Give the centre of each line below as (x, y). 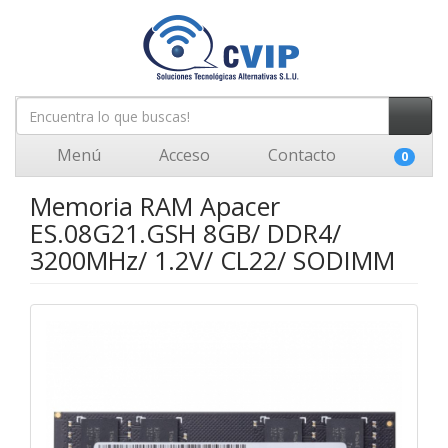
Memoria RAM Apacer (155, 206)
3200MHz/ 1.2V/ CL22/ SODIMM (212, 260)
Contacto (300, 155)
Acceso (182, 155)
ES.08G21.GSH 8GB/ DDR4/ (185, 233)
